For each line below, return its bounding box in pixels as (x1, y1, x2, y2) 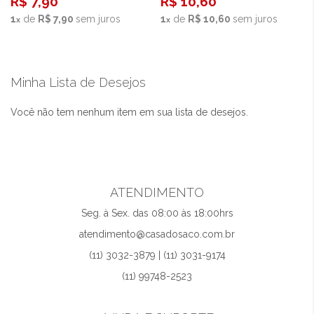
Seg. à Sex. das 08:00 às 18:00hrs (81, 207, 233, 219)
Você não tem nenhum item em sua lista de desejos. (11, 107, 248, 118)
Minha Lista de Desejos (11, 75, 146, 90)
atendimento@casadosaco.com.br (79, 228, 235, 240)
